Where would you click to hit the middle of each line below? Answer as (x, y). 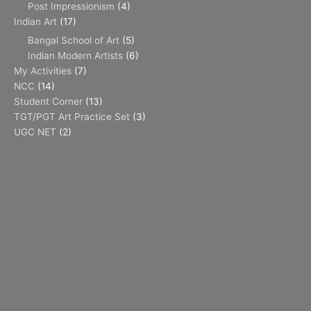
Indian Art (35, 21)
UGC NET (35, 132)
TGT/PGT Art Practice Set (72, 116)
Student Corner (48, 101)
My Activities (43, 70)
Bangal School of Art (74, 40)
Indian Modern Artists (75, 55)
